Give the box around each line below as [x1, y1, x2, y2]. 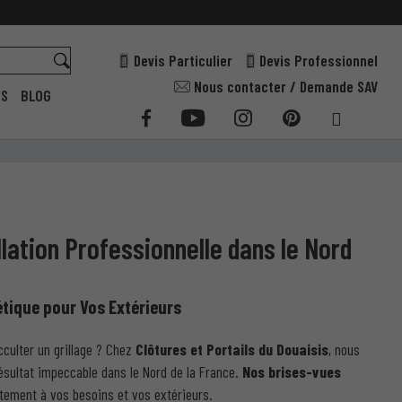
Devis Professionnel [259, 50, 379, 69]
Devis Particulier [133, 50, 232, 69]
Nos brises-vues [242, 363, 342, 381]
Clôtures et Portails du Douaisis [135, 340, 328, 359]
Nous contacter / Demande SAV [194, 77, 379, 96]
